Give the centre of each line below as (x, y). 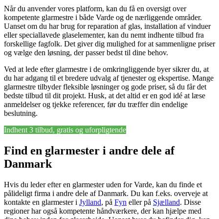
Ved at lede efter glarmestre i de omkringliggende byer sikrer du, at (106, 69)
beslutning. (21, 113)
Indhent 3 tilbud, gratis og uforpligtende (65, 130)
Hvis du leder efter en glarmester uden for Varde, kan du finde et (103, 184)
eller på (140, 202)
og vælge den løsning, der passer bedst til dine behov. (86, 52)
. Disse (190, 202)
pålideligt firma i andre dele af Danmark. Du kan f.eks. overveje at (106, 193)
